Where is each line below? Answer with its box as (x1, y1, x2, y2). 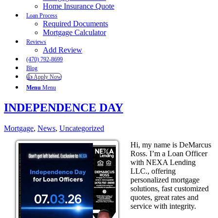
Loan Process (26, 12, 57, 19)
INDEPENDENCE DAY (4, 101, 123, 114)
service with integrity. (130, 201, 196, 210)
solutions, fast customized (130, 184, 209, 193)
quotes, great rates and (130, 193, 199, 201)
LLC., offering (130, 166, 176, 175)
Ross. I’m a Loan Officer (130, 149, 207, 158)
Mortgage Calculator (43, 28, 106, 36)
